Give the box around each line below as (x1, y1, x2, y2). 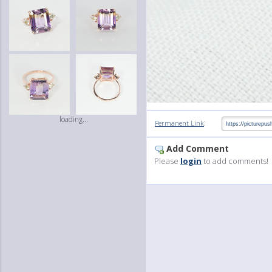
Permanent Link (155, 118, 204, 127)
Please (154, 155, 180, 166)
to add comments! (202, 155, 268, 166)
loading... (59, 114, 88, 124)
